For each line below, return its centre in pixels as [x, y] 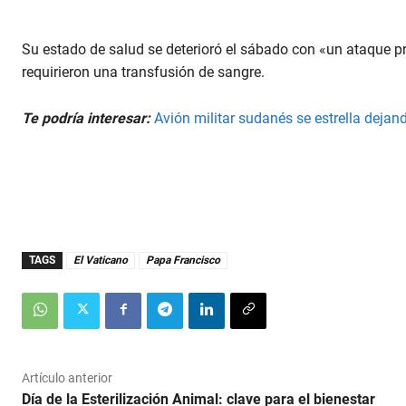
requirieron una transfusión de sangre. [143, 72]
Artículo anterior [67, 377]
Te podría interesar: [86, 118]
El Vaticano [101, 260]
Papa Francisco [183, 260]
